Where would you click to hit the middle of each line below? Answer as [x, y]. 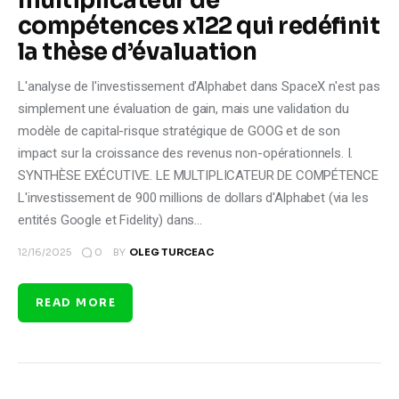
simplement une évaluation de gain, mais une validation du [183, 109]
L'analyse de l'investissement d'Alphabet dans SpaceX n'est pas [199, 87]
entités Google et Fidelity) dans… [110, 220]
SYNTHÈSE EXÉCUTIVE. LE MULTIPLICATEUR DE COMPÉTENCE [198, 176]
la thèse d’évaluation [138, 53]
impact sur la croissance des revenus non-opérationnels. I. [186, 154]
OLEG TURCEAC [171, 252]
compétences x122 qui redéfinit [199, 27]
